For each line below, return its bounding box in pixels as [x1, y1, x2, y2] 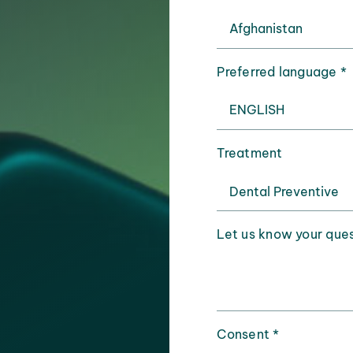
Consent [217, 325, 273, 342]
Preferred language [217, 63, 340, 80]
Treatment [217, 144, 283, 161]
